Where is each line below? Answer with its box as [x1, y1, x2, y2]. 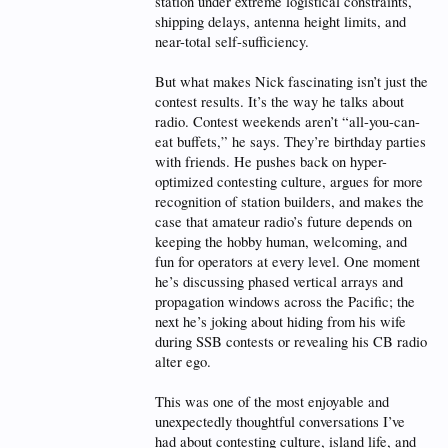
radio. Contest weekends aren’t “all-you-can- [155, 112, 420, 131]
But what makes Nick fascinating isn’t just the [155, 72, 428, 91]
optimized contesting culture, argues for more [155, 172, 423, 191]
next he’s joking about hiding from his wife [155, 312, 406, 331]
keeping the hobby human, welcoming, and [155, 232, 407, 251]
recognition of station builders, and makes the [155, 192, 424, 211]
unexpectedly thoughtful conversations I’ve [155, 412, 405, 431]
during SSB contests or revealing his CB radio [155, 332, 427, 351]
